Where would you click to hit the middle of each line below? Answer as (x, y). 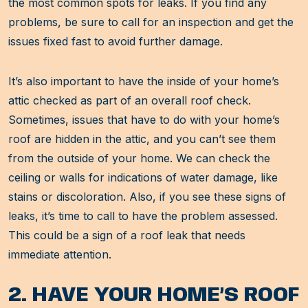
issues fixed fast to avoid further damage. (115, 42)
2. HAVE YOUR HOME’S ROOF (154, 296)
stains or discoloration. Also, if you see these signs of (147, 197)
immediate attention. (60, 255)
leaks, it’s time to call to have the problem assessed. (143, 216)
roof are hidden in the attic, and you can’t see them (142, 139)
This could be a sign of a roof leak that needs (127, 235)
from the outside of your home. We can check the (139, 158)
